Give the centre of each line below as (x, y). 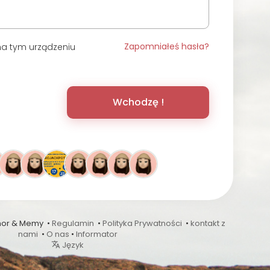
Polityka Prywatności (142, 223)
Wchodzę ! (138, 102)
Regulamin (73, 223)
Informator (96, 234)
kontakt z (208, 223)
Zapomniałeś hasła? (167, 46)
